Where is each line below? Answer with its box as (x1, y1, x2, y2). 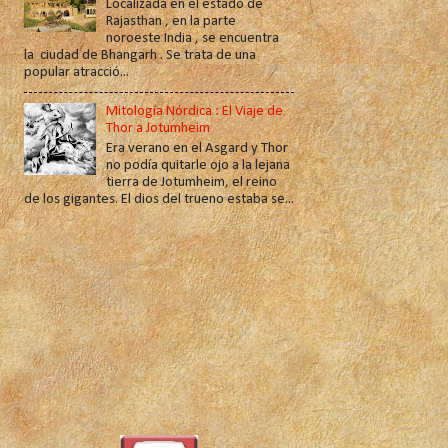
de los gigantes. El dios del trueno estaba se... (23, 191, 294, 207)
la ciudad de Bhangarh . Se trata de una (23, 48, 256, 64)
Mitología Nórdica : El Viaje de (106, 104, 284, 120)
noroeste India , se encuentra (106, 31, 280, 47)
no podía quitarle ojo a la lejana (106, 157, 291, 173)
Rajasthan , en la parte (106, 14, 237, 30)
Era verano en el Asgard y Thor (106, 140, 289, 156)
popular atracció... (23, 65, 129, 81)
